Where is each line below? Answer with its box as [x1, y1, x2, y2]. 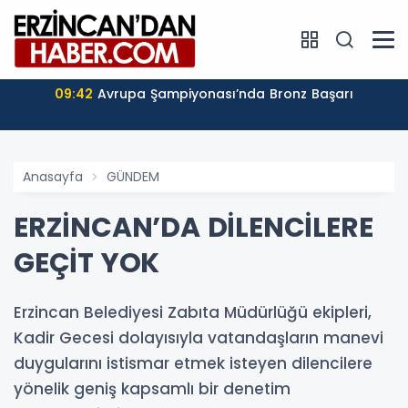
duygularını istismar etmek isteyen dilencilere [14, 352, 372, 374]
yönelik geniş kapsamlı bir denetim [14, 377, 291, 400]
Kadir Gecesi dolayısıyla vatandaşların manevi [14, 326, 383, 349]
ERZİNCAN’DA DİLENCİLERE [14, 208, 373, 247]
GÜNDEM [107, 167, 159, 186]
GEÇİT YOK [14, 243, 160, 282]
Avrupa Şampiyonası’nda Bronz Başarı [97, 84, 353, 103]
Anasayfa [23, 167, 83, 186]
